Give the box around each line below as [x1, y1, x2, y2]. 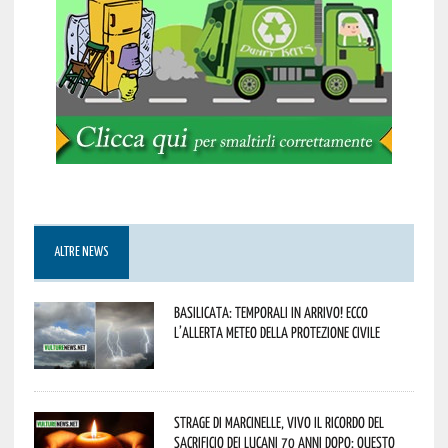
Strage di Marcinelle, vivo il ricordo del [173, 412, 384, 431]
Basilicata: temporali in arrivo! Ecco [173, 302, 368, 321]
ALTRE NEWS [53, 245, 109, 259]
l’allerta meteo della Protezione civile [173, 322, 380, 341]
